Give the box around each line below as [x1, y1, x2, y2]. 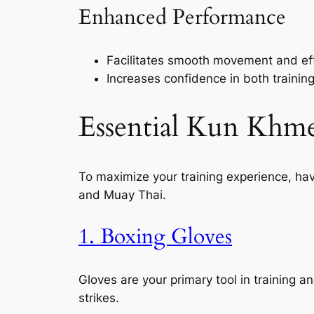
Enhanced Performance [78, 4, 286, 32]
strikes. [78, 290, 119, 305]
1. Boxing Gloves [78, 222, 232, 251]
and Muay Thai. [78, 188, 166, 203]
